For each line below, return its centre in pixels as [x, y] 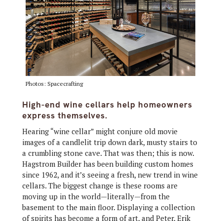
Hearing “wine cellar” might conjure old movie [100, 131]
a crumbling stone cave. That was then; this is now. [108, 153]
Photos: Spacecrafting [54, 83]
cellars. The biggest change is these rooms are [100, 185]
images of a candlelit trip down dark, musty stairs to [110, 142]
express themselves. [65, 115]
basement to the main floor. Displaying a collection [108, 207]
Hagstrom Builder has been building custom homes [108, 164]
